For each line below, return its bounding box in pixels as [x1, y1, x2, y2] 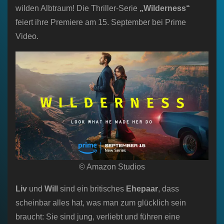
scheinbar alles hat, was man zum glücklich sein [15, 198, 186, 207]
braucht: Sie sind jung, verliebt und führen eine [15, 212, 180, 221]
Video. [15, 32, 38, 41]
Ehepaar [126, 184, 158, 193]
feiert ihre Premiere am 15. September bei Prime [15, 18, 186, 27]
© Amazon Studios [79, 162, 145, 171]
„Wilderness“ [139, 4, 190, 13]
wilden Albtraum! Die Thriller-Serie [15, 4, 139, 13]
